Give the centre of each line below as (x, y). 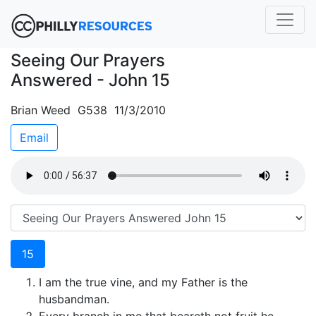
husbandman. (74, 299)
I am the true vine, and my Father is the (143, 282)
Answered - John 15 (90, 80)
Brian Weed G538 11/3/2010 (88, 110)
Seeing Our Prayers (88, 60)
